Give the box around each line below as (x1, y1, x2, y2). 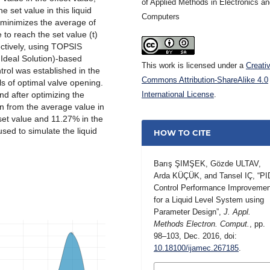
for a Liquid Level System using (154, 195, 265, 204)
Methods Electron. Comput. (154, 219, 250, 228)
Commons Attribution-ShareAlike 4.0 (142, 75, 268, 84)
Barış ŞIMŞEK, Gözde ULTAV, (154, 159, 262, 168)
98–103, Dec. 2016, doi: (154, 231, 237, 240)
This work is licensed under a (142, 60, 246, 70)
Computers (142, 11, 180, 21)
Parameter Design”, (154, 207, 224, 216)
